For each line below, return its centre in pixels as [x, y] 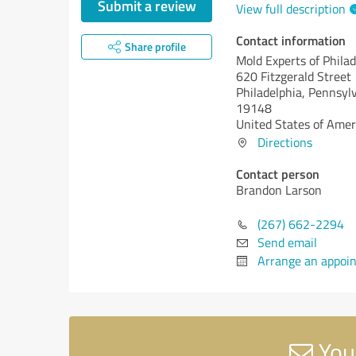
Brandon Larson [279, 190]
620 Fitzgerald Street [294, 76]
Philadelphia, [272, 92]
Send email [287, 242]
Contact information [291, 40]
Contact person [278, 174]
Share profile [155, 46]
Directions [285, 142]
